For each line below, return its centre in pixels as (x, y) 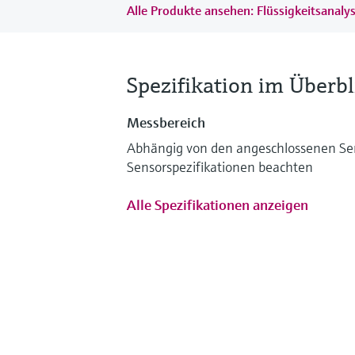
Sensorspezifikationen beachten (220, 166)
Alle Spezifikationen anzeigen (218, 204)
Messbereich (166, 122)
